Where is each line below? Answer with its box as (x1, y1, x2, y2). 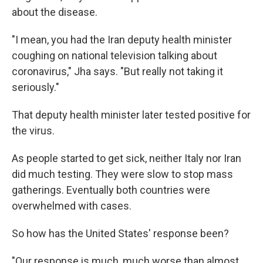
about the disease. (12, 6, 97, 18)
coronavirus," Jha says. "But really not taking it (12, 65, 223, 77)
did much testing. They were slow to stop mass (12, 168, 233, 180)
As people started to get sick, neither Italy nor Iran (12, 152, 241, 164)
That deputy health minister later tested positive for (12, 109, 251, 121)
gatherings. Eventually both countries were (12, 184, 210, 196)
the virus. (12, 124, 55, 137)
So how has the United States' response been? (12, 227, 229, 240)
